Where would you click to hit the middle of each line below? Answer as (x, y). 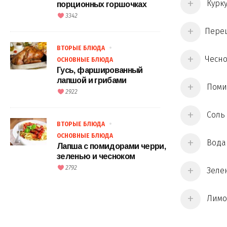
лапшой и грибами (92, 81)
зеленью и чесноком (96, 157)
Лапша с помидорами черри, (111, 146)
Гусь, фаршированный (100, 70)
